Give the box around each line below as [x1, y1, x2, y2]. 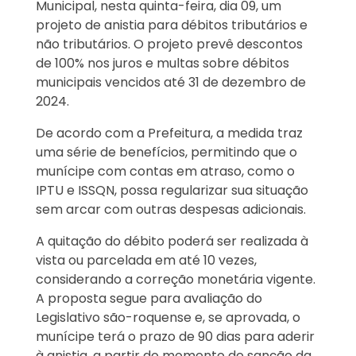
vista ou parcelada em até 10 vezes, [36, 251, 257, 270]
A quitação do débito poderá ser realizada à [36, 232, 308, 251]
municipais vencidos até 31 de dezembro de [36, 73, 306, 92]
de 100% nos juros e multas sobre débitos [36, 54, 289, 73]
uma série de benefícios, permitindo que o [36, 143, 297, 162]
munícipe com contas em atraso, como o [36, 162, 295, 181]
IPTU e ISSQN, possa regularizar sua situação [36, 181, 308, 200]
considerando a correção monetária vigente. [36, 270, 315, 289]
